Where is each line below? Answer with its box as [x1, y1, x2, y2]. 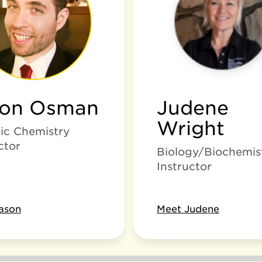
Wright [157, 117, 225, 140]
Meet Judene [157, 204, 219, 215]
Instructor [157, 160, 212, 173]
